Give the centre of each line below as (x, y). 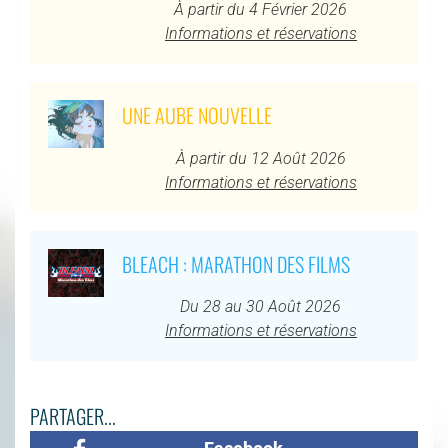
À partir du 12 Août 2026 (260, 158)
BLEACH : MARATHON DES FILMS (235, 263)
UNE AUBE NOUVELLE (196, 115)
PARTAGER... (73, 415)
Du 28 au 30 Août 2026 (261, 306)
